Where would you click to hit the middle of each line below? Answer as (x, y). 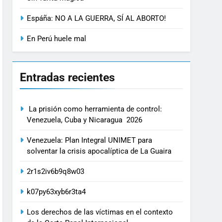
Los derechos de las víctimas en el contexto (100, 212)
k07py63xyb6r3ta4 (56, 192)
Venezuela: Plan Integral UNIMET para (90, 140)
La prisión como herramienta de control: (95, 109)
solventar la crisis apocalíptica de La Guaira (100, 151)
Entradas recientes (68, 78)
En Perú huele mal (57, 39)
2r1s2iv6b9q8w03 (56, 172)
